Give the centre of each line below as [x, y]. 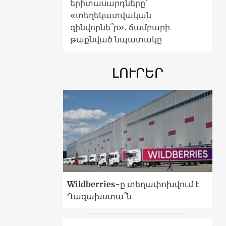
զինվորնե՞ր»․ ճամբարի [120, 27]
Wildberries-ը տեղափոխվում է [133, 184]
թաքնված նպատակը [116, 40]
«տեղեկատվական [110, 15]
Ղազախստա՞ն [99, 196]
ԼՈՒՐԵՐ [137, 73]
